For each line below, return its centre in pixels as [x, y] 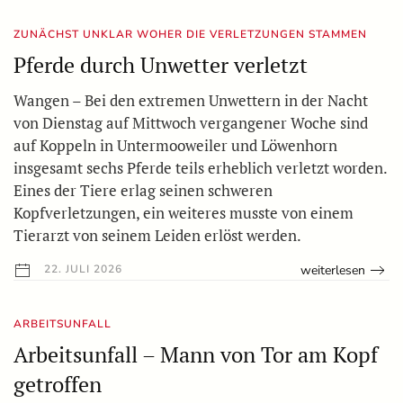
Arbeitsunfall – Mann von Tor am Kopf [196, 354]
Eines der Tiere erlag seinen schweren [143, 191]
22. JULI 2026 [81, 269]
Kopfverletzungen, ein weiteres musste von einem [184, 213]
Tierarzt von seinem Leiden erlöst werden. [157, 236]
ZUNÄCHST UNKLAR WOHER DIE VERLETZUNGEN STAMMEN [190, 35]
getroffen [58, 384]
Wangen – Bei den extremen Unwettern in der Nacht [191, 101]
